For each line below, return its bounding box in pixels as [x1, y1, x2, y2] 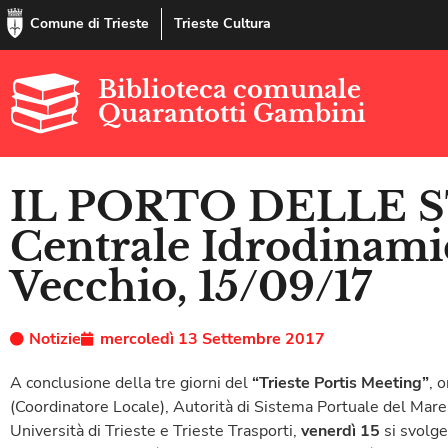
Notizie [29, 328, 81, 351]
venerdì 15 [301, 420, 380, 443]
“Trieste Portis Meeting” [252, 372, 429, 395]
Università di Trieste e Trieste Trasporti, [10, 420, 301, 443]
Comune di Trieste [30, 14, 149, 33]
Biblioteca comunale [98, 75, 362, 105]
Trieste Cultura [174, 14, 271, 33]
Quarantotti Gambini [98, 99, 367, 129]
